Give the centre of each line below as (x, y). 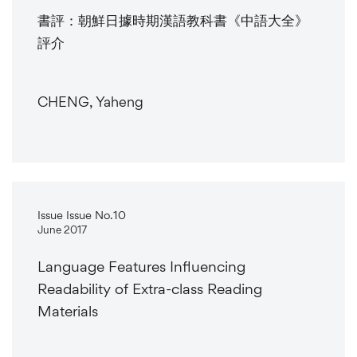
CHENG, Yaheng (90, 101)
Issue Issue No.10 (82, 214)
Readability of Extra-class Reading (150, 288)
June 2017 (62, 229)
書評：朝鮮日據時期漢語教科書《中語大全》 (173, 20)
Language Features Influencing (141, 266)
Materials (68, 311)
